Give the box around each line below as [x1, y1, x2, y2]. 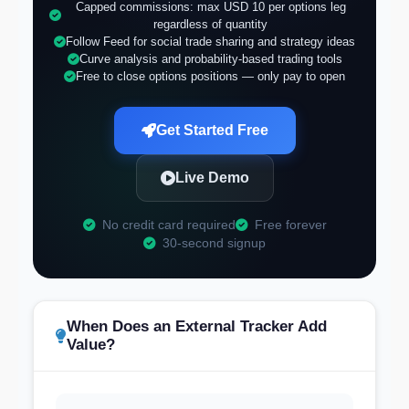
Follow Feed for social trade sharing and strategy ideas [66, 35, 355, 48]
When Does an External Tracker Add [67, 318, 327, 335]
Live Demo [174, 170, 249, 185]
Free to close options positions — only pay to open [76, 69, 345, 83]
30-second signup [159, 236, 266, 250]
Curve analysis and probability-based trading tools [79, 52, 342, 66]
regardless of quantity [153, 17, 267, 31]
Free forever [250, 218, 327, 232]
